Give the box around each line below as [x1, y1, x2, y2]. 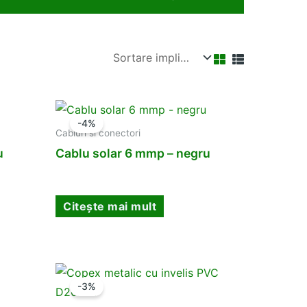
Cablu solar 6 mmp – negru [56, 146, 211, 161]
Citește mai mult [63, 199, 157, 213]
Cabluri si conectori [56, 127, 141, 139]
